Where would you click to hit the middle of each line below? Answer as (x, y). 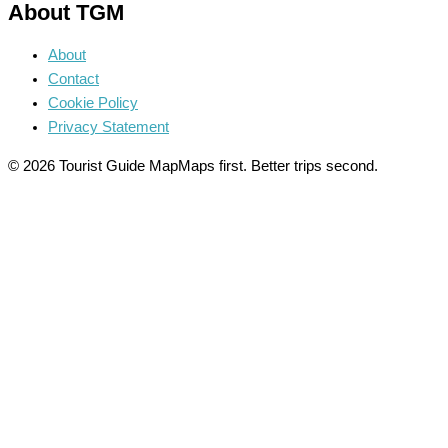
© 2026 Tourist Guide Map (93, 166)
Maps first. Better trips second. (278, 166)
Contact (73, 79)
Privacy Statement (108, 127)
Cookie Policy (93, 103)
